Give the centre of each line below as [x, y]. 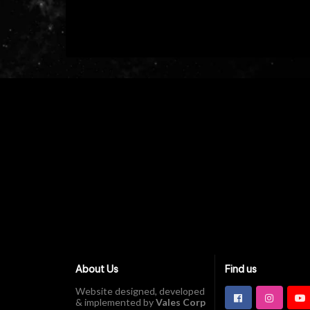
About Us [97, 269]
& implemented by [115, 302]
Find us [241, 269]
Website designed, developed [140, 291]
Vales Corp [180, 302]
